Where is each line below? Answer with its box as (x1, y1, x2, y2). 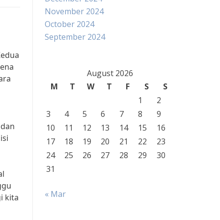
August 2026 (86, 68, 133, 79)
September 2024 (45, 31, 105, 42)
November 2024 (45, 6, 104, 17)
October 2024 (45, 19, 94, 29)
